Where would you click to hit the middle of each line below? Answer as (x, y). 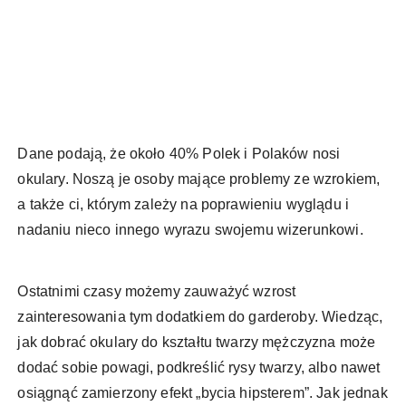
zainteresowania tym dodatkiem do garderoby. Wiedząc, (200, 317)
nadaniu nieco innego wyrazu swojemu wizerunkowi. (192, 230)
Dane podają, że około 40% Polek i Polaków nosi (179, 154)
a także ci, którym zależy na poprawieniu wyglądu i (183, 205)
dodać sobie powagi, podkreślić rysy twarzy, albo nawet (199, 368)
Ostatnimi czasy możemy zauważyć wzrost (157, 292)
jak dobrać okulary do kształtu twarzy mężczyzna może (197, 343)
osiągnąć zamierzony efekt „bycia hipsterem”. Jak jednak (203, 393)
